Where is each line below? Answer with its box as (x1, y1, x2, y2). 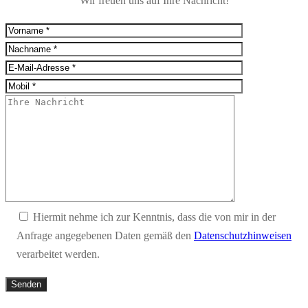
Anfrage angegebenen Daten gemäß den (16, 229, 194, 241)
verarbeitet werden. (16, 247, 100, 260)
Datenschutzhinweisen (194, 229, 291, 241)
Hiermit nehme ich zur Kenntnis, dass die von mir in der (33, 210, 276, 223)
